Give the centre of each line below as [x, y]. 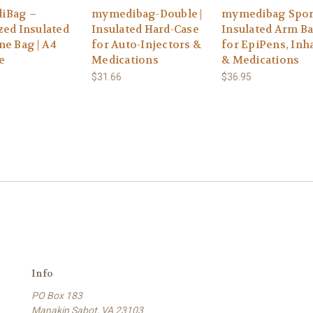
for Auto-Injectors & [146, 44]
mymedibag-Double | [147, 14]
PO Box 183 [57, 296]
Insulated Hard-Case [145, 29]
